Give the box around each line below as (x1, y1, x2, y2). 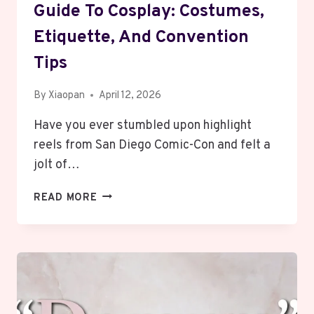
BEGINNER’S (96, 220, 161, 234)
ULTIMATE (96, 204, 149, 218)
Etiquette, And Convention (34, 27, 249, 50)
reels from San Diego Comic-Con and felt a (34, 137, 271, 153)
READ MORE (34, 191, 97, 205)
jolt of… (34, 156, 80, 173)
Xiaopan (48, 88, 86, 102)
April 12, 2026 (99, 88, 162, 102)
